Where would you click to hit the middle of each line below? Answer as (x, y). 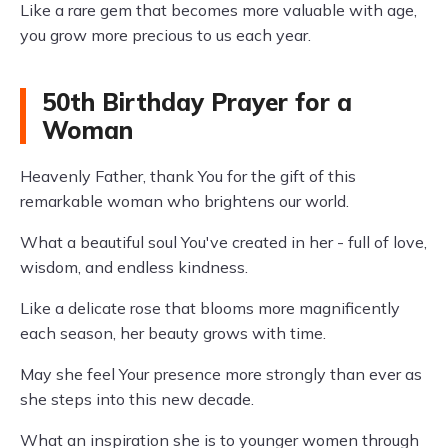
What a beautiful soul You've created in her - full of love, (223, 242)
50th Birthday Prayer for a (197, 102)
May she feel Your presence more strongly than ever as (221, 374)
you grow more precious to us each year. (165, 35)
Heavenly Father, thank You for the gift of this (188, 176)
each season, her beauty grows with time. (173, 333)
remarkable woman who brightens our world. (184, 201)
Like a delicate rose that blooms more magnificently (210, 308)
